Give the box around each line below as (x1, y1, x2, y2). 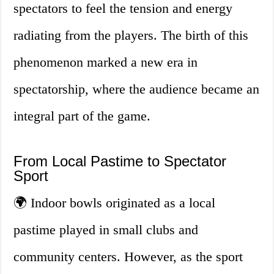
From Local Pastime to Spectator (13, 153, 227, 170)
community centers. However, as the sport (13, 249, 243, 265)
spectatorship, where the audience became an (13, 81, 260, 97)
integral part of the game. (13, 108, 151, 124)
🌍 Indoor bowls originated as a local (13, 195, 216, 211)
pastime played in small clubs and (13, 222, 199, 238)
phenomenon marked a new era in (13, 54, 198, 70)
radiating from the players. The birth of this (13, 28, 249, 43)
